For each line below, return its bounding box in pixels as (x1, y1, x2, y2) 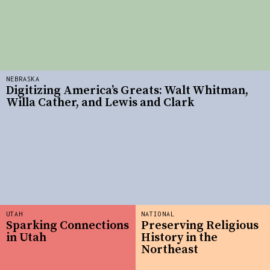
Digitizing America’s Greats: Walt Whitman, (6, 83, 248, 99)
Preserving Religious (141, 218, 259, 234)
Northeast (141, 242, 198, 258)
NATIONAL (141, 210, 175, 218)
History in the (141, 230, 218, 246)
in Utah (6, 230, 46, 246)
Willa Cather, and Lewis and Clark (6, 95, 194, 111)
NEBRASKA (6, 75, 40, 83)
